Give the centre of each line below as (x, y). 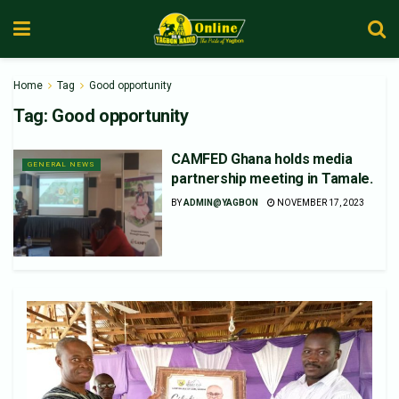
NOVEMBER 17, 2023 (320, 203)
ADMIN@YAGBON (221, 203)
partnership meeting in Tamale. (272, 179)
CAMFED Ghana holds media (262, 159)
